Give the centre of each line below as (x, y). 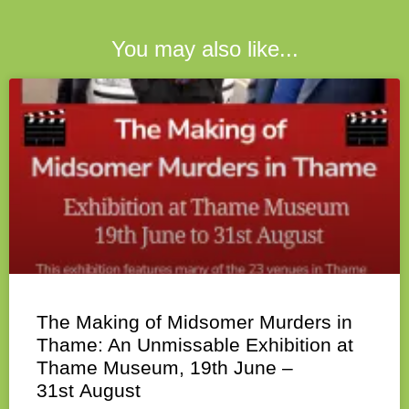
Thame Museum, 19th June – (165, 368)
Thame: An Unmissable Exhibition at (195, 345)
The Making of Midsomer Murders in (194, 322)
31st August (89, 391)
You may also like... (204, 49)
